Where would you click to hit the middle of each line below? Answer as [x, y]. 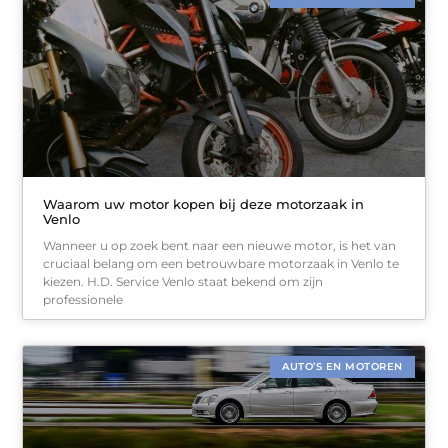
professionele [83, 299]
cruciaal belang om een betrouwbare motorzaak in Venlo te [221, 263]
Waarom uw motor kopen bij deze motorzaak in [204, 203]
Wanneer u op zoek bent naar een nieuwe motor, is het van [220, 245]
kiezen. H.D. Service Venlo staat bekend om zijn [183, 281]
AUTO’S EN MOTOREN [342, 366]
